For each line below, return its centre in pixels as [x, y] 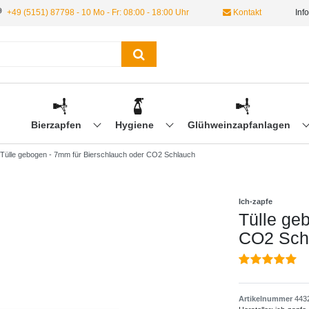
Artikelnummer [266, 299]
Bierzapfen [57, 125]
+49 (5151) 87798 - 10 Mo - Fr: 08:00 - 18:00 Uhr [98, 12]
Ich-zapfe [255, 202]
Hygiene [136, 125]
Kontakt [246, 12]
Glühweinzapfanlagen [240, 125]
